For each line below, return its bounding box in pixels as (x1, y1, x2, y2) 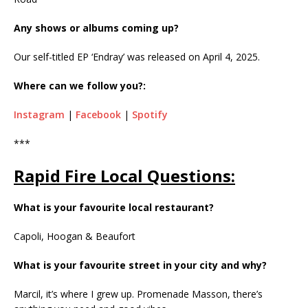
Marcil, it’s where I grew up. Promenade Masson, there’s (14, 287, 263, 301)
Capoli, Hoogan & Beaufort (14, 230, 135, 243)
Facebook (76, 108, 121, 122)
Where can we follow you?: (14, 79, 146, 93)
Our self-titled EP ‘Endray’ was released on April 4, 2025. (14, 50, 260, 64)
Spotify (132, 108, 168, 122)
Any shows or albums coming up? (14, 21, 179, 35)
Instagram (14, 108, 65, 122)
